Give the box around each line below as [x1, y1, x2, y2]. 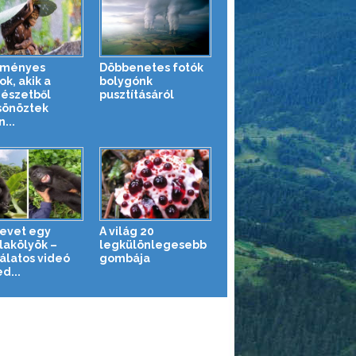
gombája [99, 251, 150, 265]
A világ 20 [99, 224, 154, 238]
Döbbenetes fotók [99, 60, 203, 74]
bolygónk [99, 74, 153, 87]
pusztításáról [99, 87, 174, 101]
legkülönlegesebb [99, 238, 207, 251]
